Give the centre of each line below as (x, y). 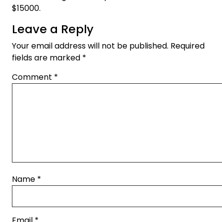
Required (188, 46)
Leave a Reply (53, 29)
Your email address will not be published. (90, 46)
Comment (33, 77)
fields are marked (47, 57)
